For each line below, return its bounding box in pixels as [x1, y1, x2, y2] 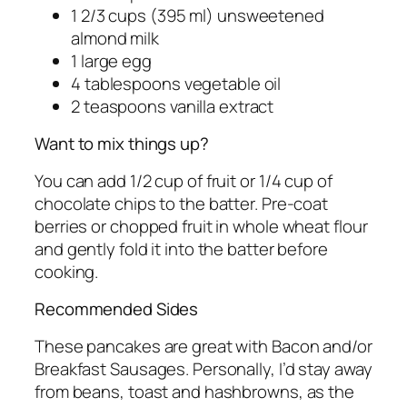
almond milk [71, 25, 159, 50]
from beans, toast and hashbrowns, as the [35, 379, 354, 403]
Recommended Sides [35, 297, 199, 322]
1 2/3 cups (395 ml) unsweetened [71, 3, 324, 27]
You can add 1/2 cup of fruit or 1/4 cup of [35, 168, 333, 193]
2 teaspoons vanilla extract [71, 94, 274, 118]
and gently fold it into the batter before [35, 236, 328, 261]
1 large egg [71, 48, 152, 73]
